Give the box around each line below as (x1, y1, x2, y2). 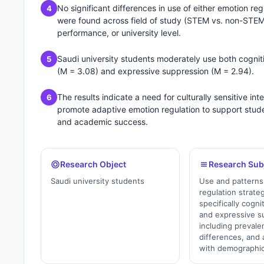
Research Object (60, 159, 126, 169)
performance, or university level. (57, 28, 181, 38)
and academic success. (57, 117, 148, 127)
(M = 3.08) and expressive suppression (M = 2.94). (57, 66, 254, 76)
